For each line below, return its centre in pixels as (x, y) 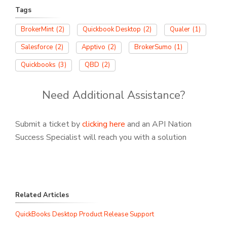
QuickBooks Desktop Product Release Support (85, 215)
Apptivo (93, 47)
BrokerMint (37, 30)
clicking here (104, 124)
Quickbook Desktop (112, 30)
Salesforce (37, 47)
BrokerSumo (153, 47)
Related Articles (42, 195)
